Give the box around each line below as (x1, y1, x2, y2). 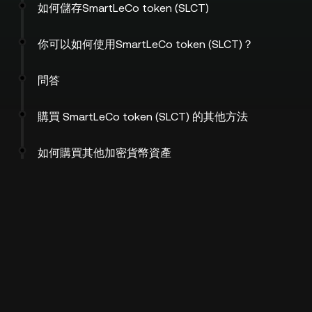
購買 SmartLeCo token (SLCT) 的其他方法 (38, 110, 248, 123)
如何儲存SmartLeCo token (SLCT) (38, 1, 209, 15)
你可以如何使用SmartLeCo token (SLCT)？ (38, 38, 253, 51)
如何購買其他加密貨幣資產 (38, 146, 171, 159)
